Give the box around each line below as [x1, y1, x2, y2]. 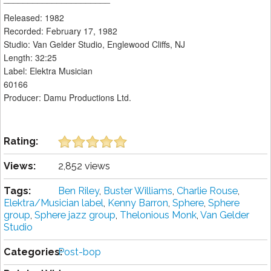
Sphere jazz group [34, 209, 116, 221]
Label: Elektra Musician [4, 65, 93, 77]
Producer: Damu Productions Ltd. [4, 91, 131, 104]
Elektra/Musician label [4, 197, 103, 209]
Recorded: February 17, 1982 [4, 25, 117, 38]
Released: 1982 [4, 11, 64, 24]
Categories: [4, 246, 62, 258]
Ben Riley [58, 185, 99, 197]
